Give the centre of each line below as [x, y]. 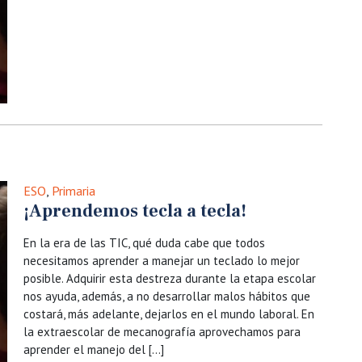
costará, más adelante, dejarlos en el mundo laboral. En [169, 314]
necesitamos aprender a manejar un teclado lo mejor [162, 261]
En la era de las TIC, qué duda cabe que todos [144, 243]
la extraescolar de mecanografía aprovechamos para [162, 332]
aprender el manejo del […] [94, 349]
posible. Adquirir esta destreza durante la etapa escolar [170, 278]
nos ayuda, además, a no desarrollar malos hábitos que [167, 296]
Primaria [74, 191]
